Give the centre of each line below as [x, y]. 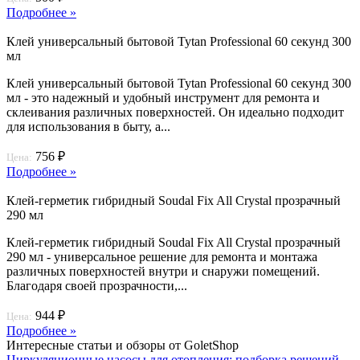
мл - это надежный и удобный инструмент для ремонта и [163, 97]
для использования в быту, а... [88, 126]
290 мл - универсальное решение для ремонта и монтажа [162, 256]
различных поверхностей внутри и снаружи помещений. [163, 271]
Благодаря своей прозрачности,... [97, 285]
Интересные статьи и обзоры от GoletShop [123, 345]
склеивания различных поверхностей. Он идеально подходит [175, 112]
